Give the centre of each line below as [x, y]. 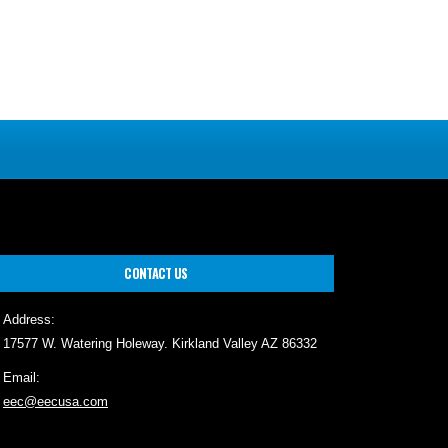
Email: [21, 392]
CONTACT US [156, 288]
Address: [29, 334]
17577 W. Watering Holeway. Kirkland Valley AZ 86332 [160, 358]
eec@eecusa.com [55, 416]
